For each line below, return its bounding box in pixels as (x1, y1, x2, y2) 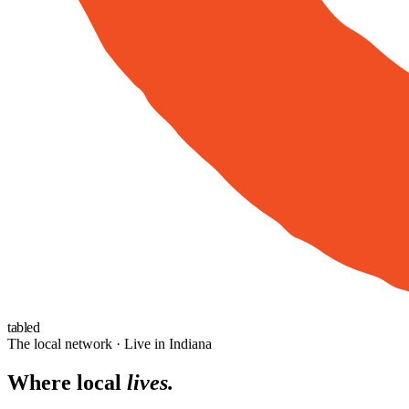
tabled (7, 319, 40, 335)
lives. (127, 370, 173, 394)
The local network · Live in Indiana (7, 335, 212, 351)
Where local (7, 370, 127, 394)
